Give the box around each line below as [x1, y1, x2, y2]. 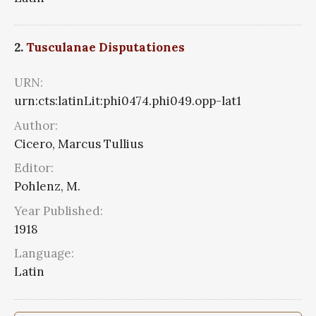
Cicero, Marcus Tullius [14, 135, 143, 152]
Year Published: [14, 202, 103, 219]
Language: [14, 245, 74, 262]
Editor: [14, 160, 54, 176]
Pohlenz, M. [14, 178, 80, 195]
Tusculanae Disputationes [26, 39, 185, 56]
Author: [14, 117, 58, 133]
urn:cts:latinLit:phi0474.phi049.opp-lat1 [14, 93, 241, 109]
